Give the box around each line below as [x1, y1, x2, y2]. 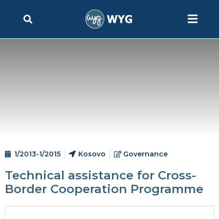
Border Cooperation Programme [5, 182, 203, 196]
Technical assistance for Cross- [5, 168, 196, 182]
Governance [123, 150, 168, 158]
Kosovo [78, 150, 106, 158]
